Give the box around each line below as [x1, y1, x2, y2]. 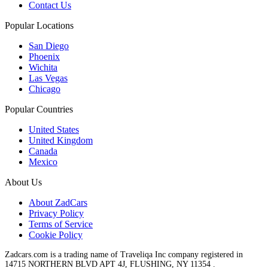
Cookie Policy [29, 229, 83, 240]
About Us [5, 176, 42, 187]
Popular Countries [5, 103, 73, 114]
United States [29, 124, 79, 135]
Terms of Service [29, 218, 93, 229]
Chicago [29, 83, 60, 94]
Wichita [29, 62, 57, 72]
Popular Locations [5, 20, 74, 31]
